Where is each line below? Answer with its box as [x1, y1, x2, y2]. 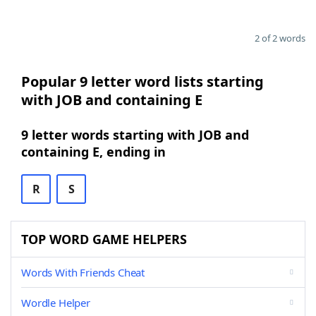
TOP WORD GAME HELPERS [21, 231, 187, 248]
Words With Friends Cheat [21, 265, 145, 279]
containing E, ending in [21, 143, 166, 160]
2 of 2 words [255, 32, 305, 44]
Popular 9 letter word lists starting [21, 72, 264, 91]
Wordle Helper [21, 296, 90, 310]
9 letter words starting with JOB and [21, 126, 249, 143]
